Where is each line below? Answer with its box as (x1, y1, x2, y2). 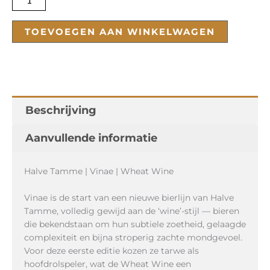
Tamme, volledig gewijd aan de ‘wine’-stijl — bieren (24, 206, 239, 217)
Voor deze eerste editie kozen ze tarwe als (24, 245, 199, 257)
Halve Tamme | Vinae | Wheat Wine (24, 165, 174, 177)
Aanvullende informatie (25, 131, 157, 145)
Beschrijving (25, 103, 96, 117)
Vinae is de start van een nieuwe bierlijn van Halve (24, 192, 234, 204)
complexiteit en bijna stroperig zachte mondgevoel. (24, 232, 242, 243)
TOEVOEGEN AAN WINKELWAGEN (25, 26, 215, 38)
